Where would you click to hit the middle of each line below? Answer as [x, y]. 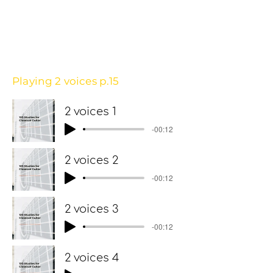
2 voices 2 [91, 160]
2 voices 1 [90, 112]
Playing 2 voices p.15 [66, 81]
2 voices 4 [92, 258]
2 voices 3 [91, 209]
